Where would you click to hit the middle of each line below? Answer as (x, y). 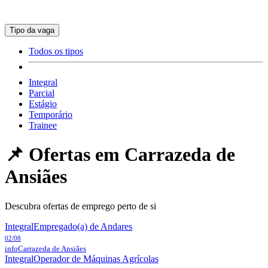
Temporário (51, 115)
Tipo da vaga (32, 30)
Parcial (42, 93)
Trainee (43, 125)
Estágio (43, 104)
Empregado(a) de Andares (83, 226)
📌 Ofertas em (65, 155)
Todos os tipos (56, 51)
